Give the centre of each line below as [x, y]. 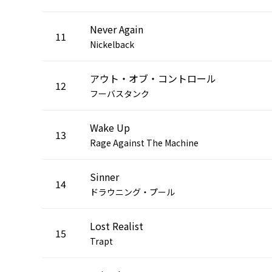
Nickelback [112, 44]
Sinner [104, 176]
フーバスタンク [120, 93]
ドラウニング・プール [132, 192]
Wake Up [110, 127]
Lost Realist [117, 226]
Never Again [117, 29]
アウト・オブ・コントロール [153, 78]
